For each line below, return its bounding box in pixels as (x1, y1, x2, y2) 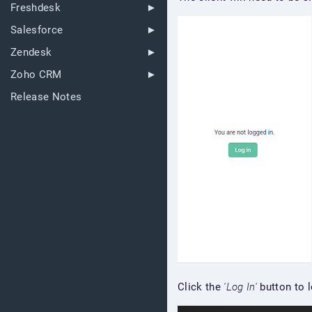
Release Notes (10, 91, 82, 104)
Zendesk (10, 46, 52, 59)
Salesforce (10, 24, 63, 37)
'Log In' (224, 281, 257, 293)
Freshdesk (10, 1, 61, 15)
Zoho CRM (10, 68, 62, 81)
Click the (178, 281, 224, 293)
